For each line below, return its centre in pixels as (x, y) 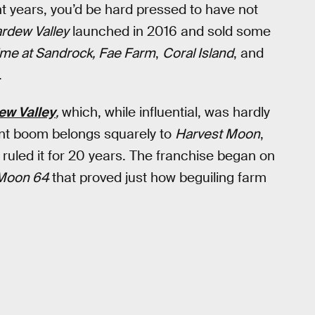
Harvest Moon (218, 134)
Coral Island (198, 53)
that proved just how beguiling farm (159, 177)
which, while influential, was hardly (166, 112)
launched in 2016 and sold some (170, 31)
